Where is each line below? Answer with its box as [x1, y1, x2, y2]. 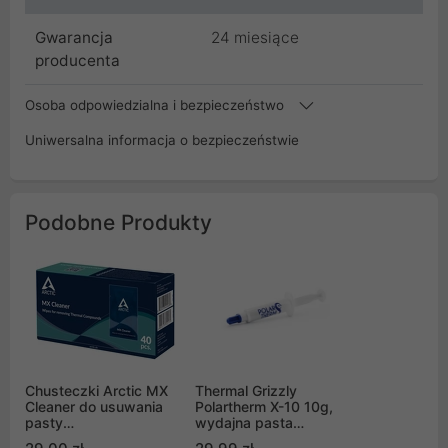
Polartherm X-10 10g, [195, 398, 333, 416]
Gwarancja [35, 28, 113, 48]
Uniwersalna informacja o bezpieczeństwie [25, 132, 299, 149]
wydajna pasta [195, 414, 293, 432]
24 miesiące [211, 28, 299, 48]
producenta [35, 51, 120, 71]
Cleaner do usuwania [25, 398, 163, 416]
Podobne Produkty [25, 210, 212, 236]
